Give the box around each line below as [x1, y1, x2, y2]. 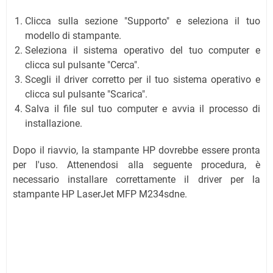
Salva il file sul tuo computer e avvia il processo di [25, 102, 260, 115]
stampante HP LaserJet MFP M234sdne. [13, 188, 187, 200]
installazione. [25, 117, 82, 129]
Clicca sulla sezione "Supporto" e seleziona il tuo [25, 15, 260, 27]
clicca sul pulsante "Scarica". [25, 88, 147, 100]
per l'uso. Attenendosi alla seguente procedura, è [13, 158, 260, 171]
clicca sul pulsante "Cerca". [25, 58, 140, 71]
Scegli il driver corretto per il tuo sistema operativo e [25, 73, 260, 85]
